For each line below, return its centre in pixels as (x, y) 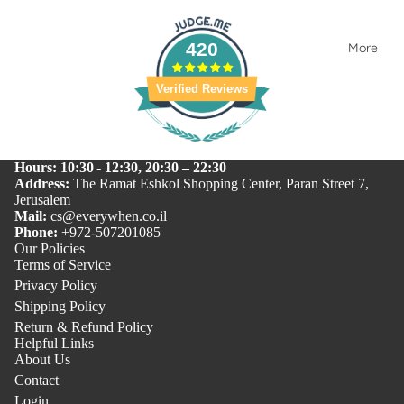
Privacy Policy (56, 285)
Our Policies (50, 248)
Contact (37, 380)
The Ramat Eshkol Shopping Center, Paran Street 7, (221, 184)
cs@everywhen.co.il (109, 216)
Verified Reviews (202, 88)
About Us (42, 359)
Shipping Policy (60, 306)
